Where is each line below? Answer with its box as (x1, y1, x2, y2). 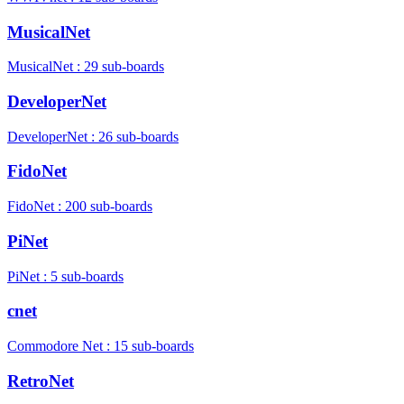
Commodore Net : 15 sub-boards (7, 338, 194, 354)
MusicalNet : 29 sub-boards (7, 59, 164, 75)
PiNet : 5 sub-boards (7, 268, 124, 284)
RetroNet (7, 371, 74, 390)
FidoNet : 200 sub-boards (7, 198, 152, 215)
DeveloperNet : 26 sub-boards (7, 128, 179, 144)
